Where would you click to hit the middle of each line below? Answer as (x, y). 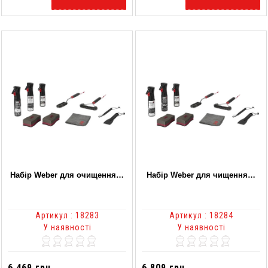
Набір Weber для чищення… (201, 175)
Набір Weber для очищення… (67, 175)
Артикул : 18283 (67, 215)
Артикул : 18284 (201, 215)
